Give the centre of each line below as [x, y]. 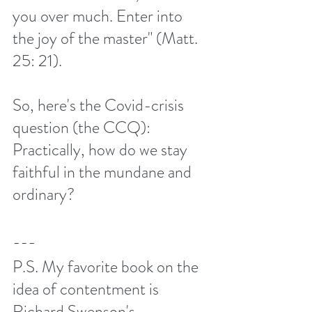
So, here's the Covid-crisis [100, 106]
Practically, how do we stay [102, 150]
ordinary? [44, 195]
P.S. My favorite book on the [107, 267]
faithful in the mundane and [104, 172]
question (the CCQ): [83, 128]
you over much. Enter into [99, 16]
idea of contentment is [87, 289]
